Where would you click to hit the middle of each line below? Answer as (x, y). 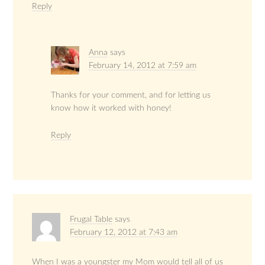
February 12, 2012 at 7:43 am (124, 233)
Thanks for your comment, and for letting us (131, 96)
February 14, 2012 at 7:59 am (143, 66)
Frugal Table (91, 220)
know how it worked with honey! (112, 109)
